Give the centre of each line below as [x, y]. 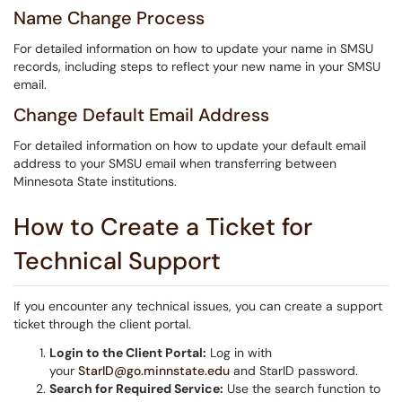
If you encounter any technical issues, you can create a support [198, 306]
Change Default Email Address [141, 115]
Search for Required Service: [136, 389]
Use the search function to [302, 389]
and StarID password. [294, 371]
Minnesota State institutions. [95, 181]
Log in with [239, 353]
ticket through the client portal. [102, 324]
